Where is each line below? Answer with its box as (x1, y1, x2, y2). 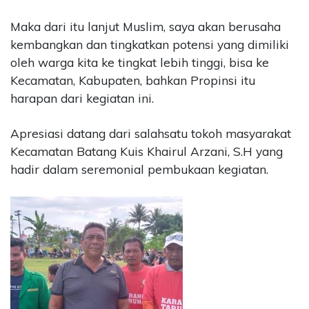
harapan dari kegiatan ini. (10, 90, 154, 106)
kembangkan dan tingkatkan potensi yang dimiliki (10, 37, 289, 52)
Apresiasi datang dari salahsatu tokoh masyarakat (10, 126, 291, 141)
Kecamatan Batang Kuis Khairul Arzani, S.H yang (10, 144, 283, 159)
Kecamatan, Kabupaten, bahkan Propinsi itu (10, 72, 255, 88)
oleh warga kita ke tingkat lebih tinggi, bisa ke (10, 54, 269, 70)
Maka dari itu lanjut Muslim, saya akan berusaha (10, 19, 281, 34)
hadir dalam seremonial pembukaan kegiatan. (10, 162, 268, 177)
